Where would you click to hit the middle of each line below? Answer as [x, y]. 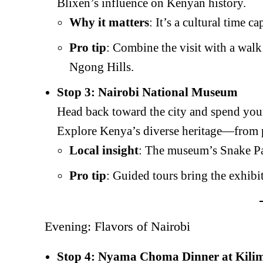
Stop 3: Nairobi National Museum [147, 92]
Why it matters [109, 23]
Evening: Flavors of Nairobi [117, 227]
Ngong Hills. [102, 67]
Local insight [104, 151]
